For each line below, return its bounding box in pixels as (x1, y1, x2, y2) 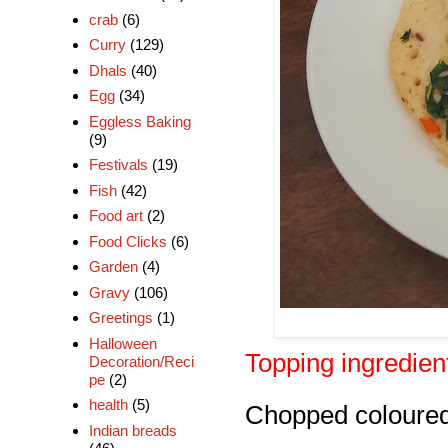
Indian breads (88, 421, 177, 439)
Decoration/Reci (88, 352, 194, 370)
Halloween (88, 334, 157, 352)
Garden (88, 258, 138, 276)
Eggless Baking (88, 112, 191, 130)
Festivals (88, 156, 148, 174)
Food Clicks (88, 232, 167, 250)
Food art (88, 207, 143, 225)
